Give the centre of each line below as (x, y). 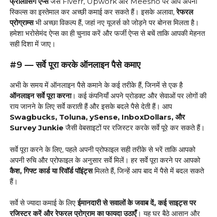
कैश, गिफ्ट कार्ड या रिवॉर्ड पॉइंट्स (51, 170)
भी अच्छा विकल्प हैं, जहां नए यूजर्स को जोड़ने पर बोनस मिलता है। (116, 22)
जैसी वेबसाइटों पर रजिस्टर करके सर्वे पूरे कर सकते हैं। (134, 128)
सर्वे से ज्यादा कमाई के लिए (44, 203)
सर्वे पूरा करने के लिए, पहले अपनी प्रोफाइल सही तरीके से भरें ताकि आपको (102, 149)
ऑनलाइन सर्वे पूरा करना (40, 96)
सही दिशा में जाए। (34, 44)
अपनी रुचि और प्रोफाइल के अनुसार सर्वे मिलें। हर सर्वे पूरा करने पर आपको (105, 160)
